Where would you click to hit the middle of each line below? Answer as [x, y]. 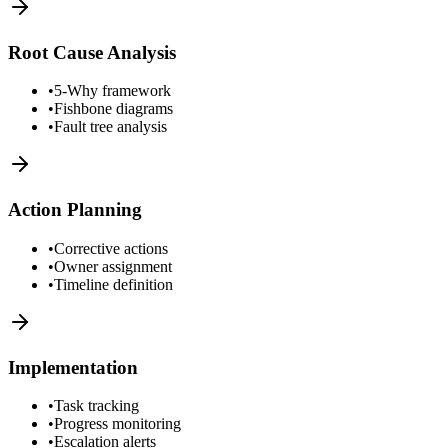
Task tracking [96, 406]
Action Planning [75, 210]
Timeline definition [113, 284]
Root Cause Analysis [92, 52]
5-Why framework [112, 91]
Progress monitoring [117, 424]
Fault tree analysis [110, 127]
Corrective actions [111, 248]
